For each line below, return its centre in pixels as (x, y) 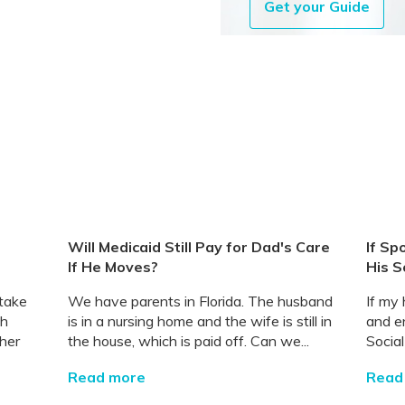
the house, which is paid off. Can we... (188, 340)
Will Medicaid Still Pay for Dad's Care (198, 246)
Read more (106, 377)
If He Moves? (113, 266)
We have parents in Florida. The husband (200, 301)
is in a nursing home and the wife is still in (199, 320)
